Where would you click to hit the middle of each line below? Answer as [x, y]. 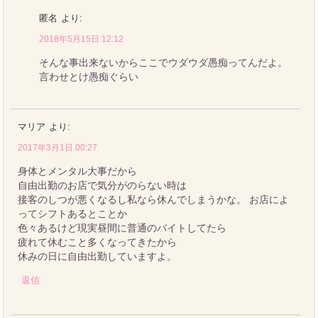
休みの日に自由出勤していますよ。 [98, 256]
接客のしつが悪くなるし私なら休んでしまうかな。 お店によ [154, 199]
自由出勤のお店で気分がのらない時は [103, 185]
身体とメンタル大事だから [78, 171]
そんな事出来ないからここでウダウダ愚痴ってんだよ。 [164, 62]
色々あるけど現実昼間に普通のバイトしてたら [122, 227]
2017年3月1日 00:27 [58, 147]
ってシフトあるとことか [73, 213]
